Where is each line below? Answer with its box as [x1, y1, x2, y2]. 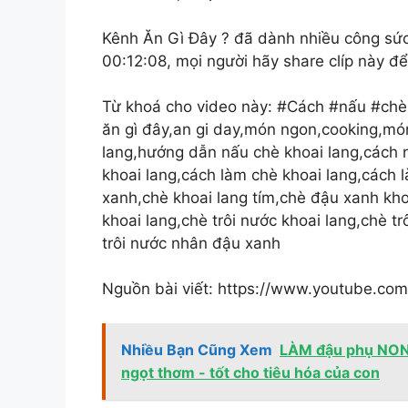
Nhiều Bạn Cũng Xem [121, 341, 272, 360]
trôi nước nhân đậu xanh [102, 233, 280, 252]
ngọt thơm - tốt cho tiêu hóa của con [121, 363, 380, 382]
